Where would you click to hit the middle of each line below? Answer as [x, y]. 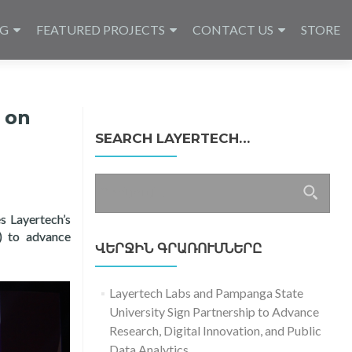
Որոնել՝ [117, 182]
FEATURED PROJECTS [101, 29]
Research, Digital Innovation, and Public [216, 330]
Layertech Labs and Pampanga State [207, 293]
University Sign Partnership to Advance [214, 312]
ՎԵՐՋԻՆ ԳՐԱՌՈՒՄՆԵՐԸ [178, 248]
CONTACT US [233, 29]
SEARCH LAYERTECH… [172, 138]
